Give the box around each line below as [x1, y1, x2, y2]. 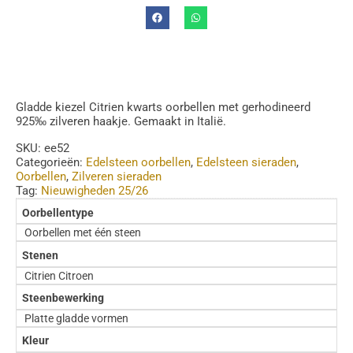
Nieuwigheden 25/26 [41, 184, 148, 199]
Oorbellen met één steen [24, 226, 141, 240]
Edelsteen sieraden [196, 155, 296, 170]
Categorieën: [16, 155, 86, 170]
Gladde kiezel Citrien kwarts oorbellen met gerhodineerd [16, 100, 310, 115]
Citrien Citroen [24, 269, 94, 282]
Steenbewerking [21, 292, 104, 305]
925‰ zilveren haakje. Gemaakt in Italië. [16, 114, 226, 129]
